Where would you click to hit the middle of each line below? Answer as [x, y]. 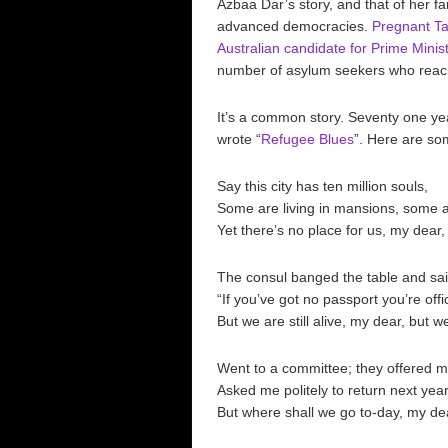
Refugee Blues [307, 139]
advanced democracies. [294, 26]
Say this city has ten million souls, [322, 186]
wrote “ [239, 139]
